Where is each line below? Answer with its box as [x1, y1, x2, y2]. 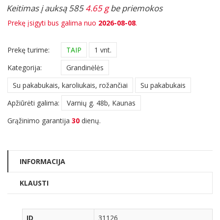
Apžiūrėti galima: [7, 98, 59, 108]
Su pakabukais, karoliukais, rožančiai [13, 80, 128, 90]
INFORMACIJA [20, 156, 65, 166]
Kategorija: [7, 62, 42, 72]
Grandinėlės [66, 62, 104, 72]
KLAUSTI [20, 178, 49, 188]
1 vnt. [94, 45, 111, 55]
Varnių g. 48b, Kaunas [67, 98, 136, 108]
